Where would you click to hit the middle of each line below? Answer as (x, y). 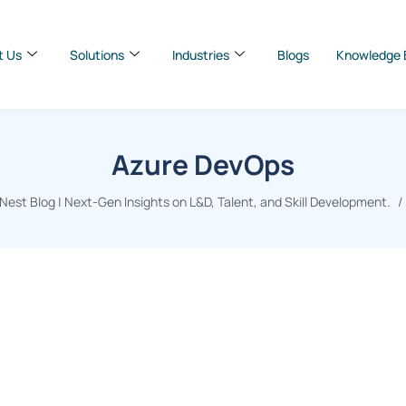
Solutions (97, 54)
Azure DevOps (203, 164)
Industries (201, 54)
